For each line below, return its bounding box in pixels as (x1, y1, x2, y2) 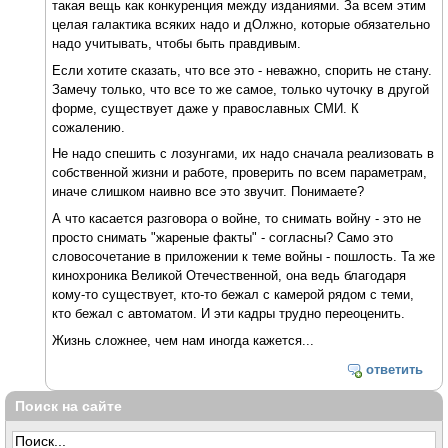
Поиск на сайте (15, 397, 122, 414)
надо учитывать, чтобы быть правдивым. (52, 35, 302, 51)
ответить (365, 361, 423, 377)
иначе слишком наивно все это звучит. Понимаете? (52, 184, 365, 200)
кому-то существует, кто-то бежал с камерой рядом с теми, (52, 287, 415, 303)
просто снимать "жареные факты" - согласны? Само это (52, 230, 394, 246)
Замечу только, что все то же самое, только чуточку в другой (52, 81, 430, 97)
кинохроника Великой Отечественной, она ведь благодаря (52, 268, 407, 284)
